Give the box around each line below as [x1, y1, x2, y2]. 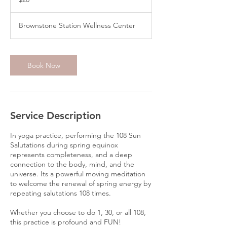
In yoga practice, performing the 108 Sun [10, 131, 141, 140]
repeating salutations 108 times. [10, 188, 111, 198]
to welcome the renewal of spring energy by [10, 179, 151, 188]
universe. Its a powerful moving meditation [10, 169, 145, 178]
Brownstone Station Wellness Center [19, 21, 135, 30]
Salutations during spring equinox [10, 140, 118, 149]
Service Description [10, 109, 101, 122]
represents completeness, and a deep [10, 150, 132, 159]
